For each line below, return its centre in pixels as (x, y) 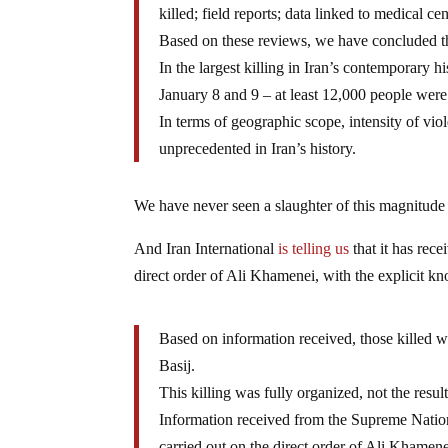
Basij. (177, 365)
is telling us (314, 248)
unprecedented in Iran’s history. (258, 148)
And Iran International (206, 248)
